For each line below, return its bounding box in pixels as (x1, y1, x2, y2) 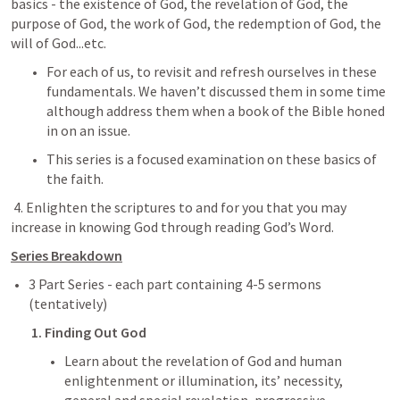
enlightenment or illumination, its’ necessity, (64, 371, 343, 389)
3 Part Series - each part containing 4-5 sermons (29, 275, 321, 293)
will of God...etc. (11, 34, 106, 52)
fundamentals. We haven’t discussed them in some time (46, 82, 386, 100)
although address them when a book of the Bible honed (46, 102, 385, 120)
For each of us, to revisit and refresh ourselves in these (46, 62, 377, 80)
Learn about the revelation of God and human (64, 352, 342, 370)
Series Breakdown (11, 246, 122, 264)
